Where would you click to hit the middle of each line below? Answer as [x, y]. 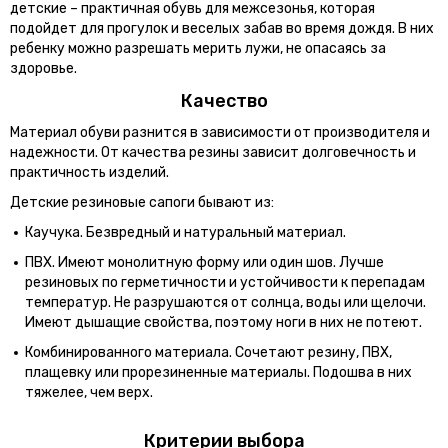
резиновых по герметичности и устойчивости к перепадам [225, 282]
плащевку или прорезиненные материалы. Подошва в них [218, 372]
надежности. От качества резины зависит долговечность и [213, 152]
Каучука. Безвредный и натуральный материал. [185, 232]
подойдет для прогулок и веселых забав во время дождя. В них [222, 28]
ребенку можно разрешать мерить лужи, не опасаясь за [198, 48]
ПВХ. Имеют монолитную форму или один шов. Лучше [204, 262]
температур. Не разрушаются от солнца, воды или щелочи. [225, 302]
